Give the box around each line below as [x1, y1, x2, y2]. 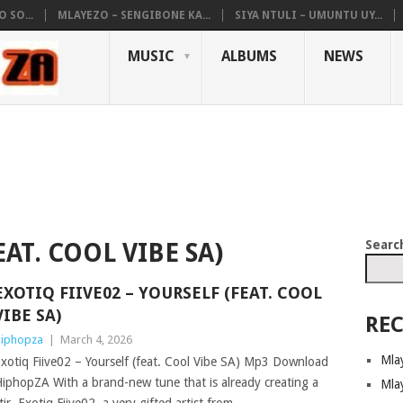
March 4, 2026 [59, 333, 132, 346]
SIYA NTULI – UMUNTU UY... [235, 9, 382, 22]
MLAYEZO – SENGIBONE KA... [58, 9, 210, 22]
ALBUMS [221, 48, 277, 65]
